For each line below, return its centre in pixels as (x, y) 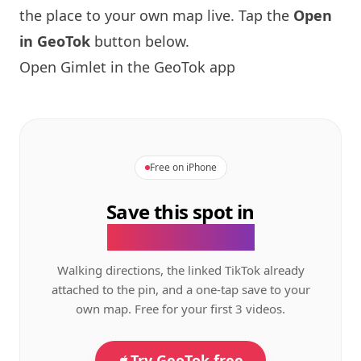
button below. (140, 41)
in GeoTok (55, 41)
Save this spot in (180, 212)
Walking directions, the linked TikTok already (180, 270)
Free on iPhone (183, 167)
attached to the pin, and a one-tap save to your (180, 289)
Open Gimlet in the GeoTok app (127, 67)
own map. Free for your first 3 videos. (180, 309)
